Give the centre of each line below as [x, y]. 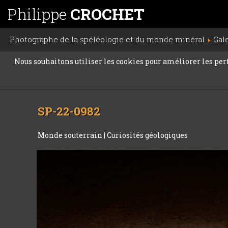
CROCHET [107, 14]
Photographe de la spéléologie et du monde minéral [107, 39]
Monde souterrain [71, 135]
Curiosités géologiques [148, 135]
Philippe [39, 14]
